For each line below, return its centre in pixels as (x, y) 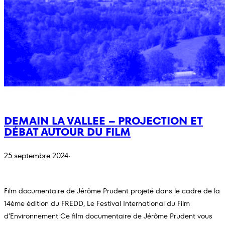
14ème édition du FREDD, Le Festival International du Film (97, 204)
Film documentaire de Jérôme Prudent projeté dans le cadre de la (112, 191)
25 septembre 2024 (36, 156)
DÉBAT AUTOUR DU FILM (67, 132)
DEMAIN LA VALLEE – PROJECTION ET (103, 121)
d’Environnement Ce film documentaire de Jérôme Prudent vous (108, 216)
